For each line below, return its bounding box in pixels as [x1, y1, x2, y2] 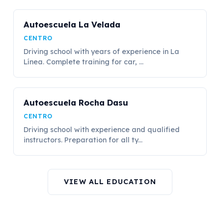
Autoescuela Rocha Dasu [24, 97, 129, 108]
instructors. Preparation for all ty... [24, 135, 143, 144]
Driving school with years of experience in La [24, 47, 180, 56]
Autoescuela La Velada [24, 19, 121, 29]
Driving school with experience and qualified [24, 125, 180, 134]
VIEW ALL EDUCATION [64, 177, 156, 186]
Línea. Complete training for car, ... [24, 57, 144, 66]
